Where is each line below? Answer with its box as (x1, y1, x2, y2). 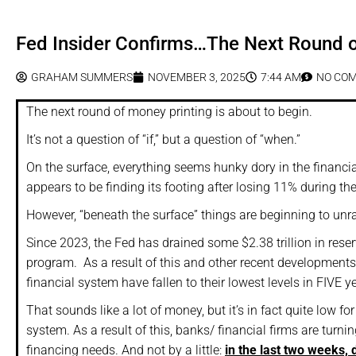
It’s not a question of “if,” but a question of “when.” (26, 132, 300, 148)
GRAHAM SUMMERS (31, 71, 133, 84)
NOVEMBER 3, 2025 (148, 71, 246, 84)
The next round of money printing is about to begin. (26, 104, 312, 120)
